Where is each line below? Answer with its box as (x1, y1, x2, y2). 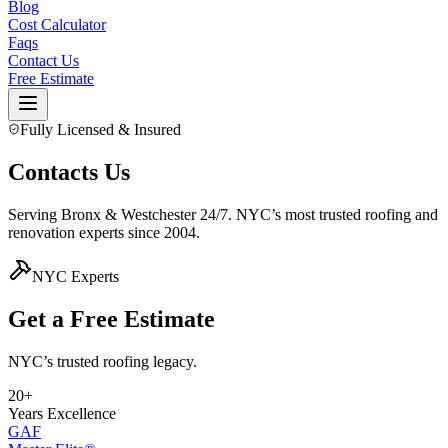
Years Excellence (8, 404, 116, 422)
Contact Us (8, 52, 79, 69)
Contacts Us (8, 158, 130, 185)
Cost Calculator (8, 16, 106, 33)
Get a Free (8, 305, 124, 332)
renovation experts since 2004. (8, 223, 200, 241)
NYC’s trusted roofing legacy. (8, 352, 197, 370)
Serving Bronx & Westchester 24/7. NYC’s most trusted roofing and (8, 205, 438, 223)
